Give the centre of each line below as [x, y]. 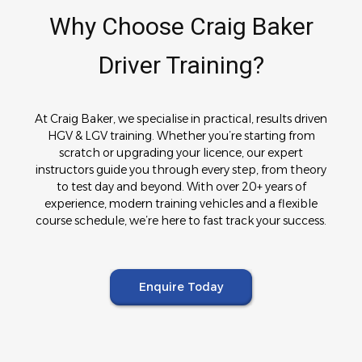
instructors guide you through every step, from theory [181, 169]
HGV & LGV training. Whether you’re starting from [181, 135]
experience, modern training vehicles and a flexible [181, 203]
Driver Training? [181, 65]
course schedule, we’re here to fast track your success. [181, 220]
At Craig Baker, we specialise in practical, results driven [181, 118]
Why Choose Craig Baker [181, 26]
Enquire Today [181, 286]
